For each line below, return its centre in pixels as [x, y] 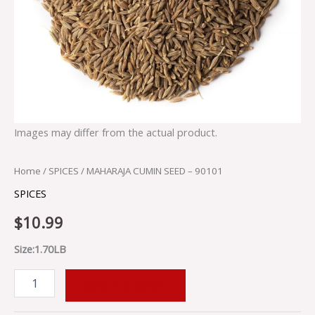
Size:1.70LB [40, 249]
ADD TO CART [125, 285]
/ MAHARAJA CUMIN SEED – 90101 [151, 171]
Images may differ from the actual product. [116, 132]
